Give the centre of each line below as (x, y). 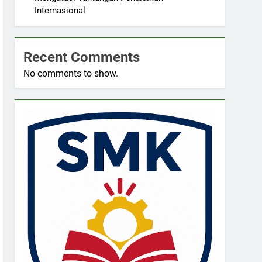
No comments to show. (71, 73)
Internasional (60, 11)
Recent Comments (82, 57)
